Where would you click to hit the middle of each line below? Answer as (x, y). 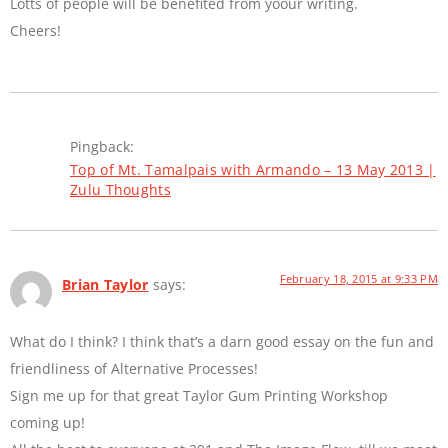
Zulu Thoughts (120, 190)
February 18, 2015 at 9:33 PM (358, 279)
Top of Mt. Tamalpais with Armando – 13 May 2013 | (253, 170)
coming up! (47, 422)
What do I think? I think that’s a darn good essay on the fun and (222, 341)
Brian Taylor (105, 285)
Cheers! (35, 31)
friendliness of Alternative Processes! (134, 368)
